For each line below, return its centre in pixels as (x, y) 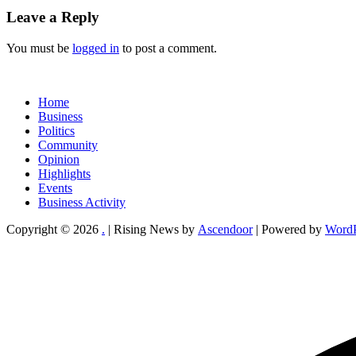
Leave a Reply (53, 17)
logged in (96, 48)
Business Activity (82, 203)
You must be (39, 48)
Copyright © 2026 (54, 230)
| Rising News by (151, 230)
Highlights (64, 174)
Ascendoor (225, 230)
